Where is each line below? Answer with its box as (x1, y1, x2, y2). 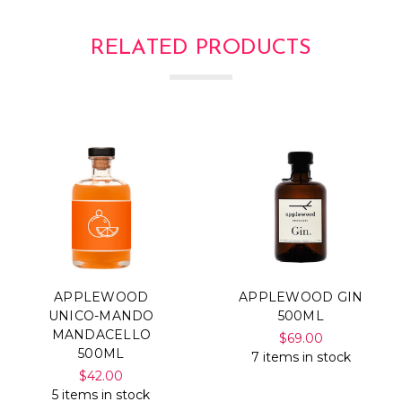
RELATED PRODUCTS (90, 37, 312, 59)
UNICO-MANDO (48, 308, 154, 325)
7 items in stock (250, 349, 351, 366)
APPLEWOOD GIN (239, 289, 363, 306)
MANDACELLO (51, 327, 151, 344)
